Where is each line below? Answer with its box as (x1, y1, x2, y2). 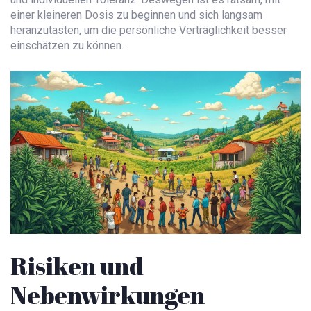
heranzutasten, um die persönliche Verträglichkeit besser (10, 24, 287, 37)
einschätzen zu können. (10, 39, 124, 53)
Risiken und (10, 249, 144, 283)
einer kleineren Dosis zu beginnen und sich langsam (10, 8, 262, 22)
